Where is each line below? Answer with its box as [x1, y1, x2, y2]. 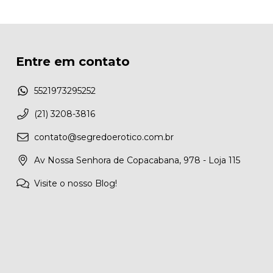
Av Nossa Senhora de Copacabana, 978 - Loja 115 [34, 154, 240, 166]
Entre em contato [16, 54, 130, 69]
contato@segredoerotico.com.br [34, 131, 174, 143]
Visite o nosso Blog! [34, 177, 117, 189]
